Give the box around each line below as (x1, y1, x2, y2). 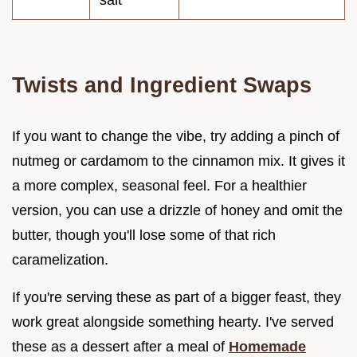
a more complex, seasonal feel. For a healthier (12, 177, 307, 194)
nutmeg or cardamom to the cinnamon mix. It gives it (12, 152, 345, 169)
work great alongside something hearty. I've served (12, 313, 334, 330)
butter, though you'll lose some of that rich (12, 226, 276, 243)
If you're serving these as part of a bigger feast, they (12, 288, 341, 305)
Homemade (229, 338, 306, 355)
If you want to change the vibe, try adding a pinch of (12, 127, 339, 144)
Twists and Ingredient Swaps (12, 72, 312, 97)
